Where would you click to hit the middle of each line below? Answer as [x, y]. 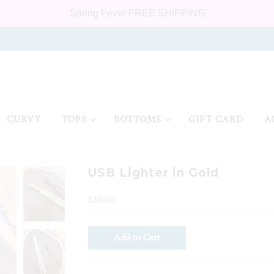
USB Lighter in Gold [153, 173]
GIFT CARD [216, 120]
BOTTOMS [137, 120]
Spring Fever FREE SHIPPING [137, 13]
